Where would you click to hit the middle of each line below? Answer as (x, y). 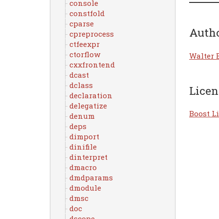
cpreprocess (91, 34)
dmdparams (91, 177)
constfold (87, 13)
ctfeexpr (84, 44)
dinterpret (88, 157)
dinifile (83, 147)
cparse (81, 23)
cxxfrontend (92, 65)
